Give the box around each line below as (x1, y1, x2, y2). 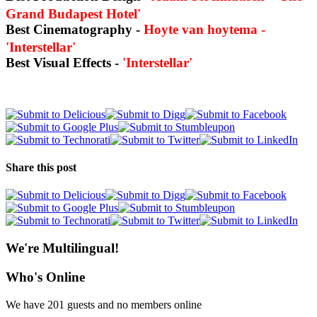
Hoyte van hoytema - (144, 22, 265, 38)
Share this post (6, 161, 76, 174)
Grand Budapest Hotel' (6, 6, 149, 22)
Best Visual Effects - (6, 55, 122, 71)
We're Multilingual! (6, 241, 119, 256)
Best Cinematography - (6, 22, 144, 38)
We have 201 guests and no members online (6, 298, 202, 311)
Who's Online (6, 269, 85, 284)
